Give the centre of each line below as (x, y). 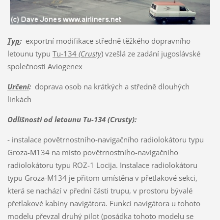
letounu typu (30, 54)
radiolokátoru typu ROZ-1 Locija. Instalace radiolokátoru (102, 165)
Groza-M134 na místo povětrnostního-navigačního (93, 152)
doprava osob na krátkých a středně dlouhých (110, 87)
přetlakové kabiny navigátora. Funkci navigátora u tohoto (104, 204)
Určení (18, 87)
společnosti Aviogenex (45, 67)
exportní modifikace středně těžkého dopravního (106, 41)
